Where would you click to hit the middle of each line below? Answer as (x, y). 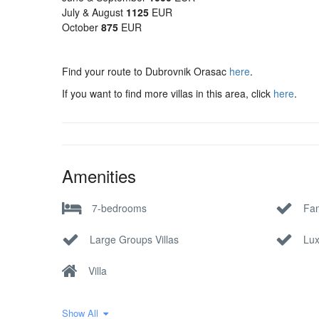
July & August (94, 12)
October (82, 27)
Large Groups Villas (134, 239)
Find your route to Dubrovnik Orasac (146, 71)
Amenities (99, 176)
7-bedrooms (119, 208)
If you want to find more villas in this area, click (168, 93)
